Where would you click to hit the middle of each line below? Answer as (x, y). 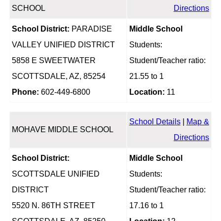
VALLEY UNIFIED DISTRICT (63, 45)
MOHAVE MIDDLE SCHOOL (62, 130)
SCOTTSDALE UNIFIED (55, 174)
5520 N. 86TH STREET (53, 206)
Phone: (25, 92)
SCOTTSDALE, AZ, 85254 (58, 76)
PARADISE (91, 29)
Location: (147, 92)
